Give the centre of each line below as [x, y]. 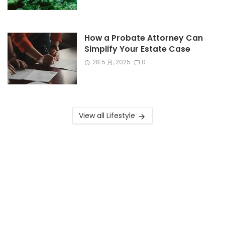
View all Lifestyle [107, 116]
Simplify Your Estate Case [137, 49]
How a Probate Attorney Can [143, 38]
